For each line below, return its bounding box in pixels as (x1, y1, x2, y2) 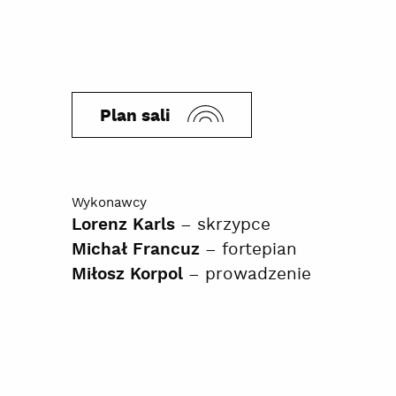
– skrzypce (174, 213, 270, 236)
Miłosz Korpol (71, 263, 183, 286)
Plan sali (100, 105, 171, 127)
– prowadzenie (182, 263, 311, 286)
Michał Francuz (71, 239, 200, 261)
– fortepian (199, 238, 297, 261)
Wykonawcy (71, 194, 147, 211)
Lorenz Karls (71, 214, 175, 236)
